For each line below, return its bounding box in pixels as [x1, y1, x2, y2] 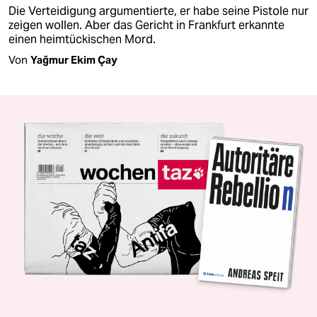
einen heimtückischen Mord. [8, 31, 156, 47]
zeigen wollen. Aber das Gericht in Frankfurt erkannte [8, 17, 284, 33]
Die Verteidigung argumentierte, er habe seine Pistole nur [8, 3, 309, 18]
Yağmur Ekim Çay [30, 52, 117, 67]
